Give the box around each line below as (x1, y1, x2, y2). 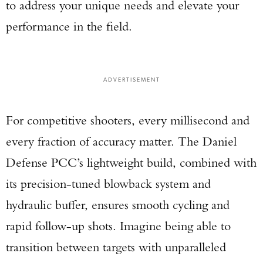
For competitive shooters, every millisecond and (6, 112, 249, 128)
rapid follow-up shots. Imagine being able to (6, 218, 231, 234)
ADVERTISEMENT (103, 75, 160, 83)
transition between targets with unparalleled (6, 239, 226, 255)
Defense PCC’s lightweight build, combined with (6, 154, 257, 170)
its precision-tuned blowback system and (6, 176, 211, 191)
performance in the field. (6, 18, 132, 34)
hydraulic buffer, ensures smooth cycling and (6, 197, 230, 213)
